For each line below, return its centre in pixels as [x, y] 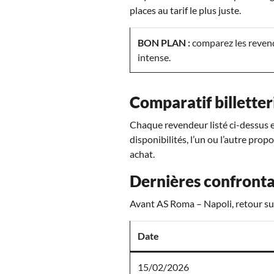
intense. [154, 57]
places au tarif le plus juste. [185, 10]
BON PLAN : [164, 42]
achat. [142, 154]
